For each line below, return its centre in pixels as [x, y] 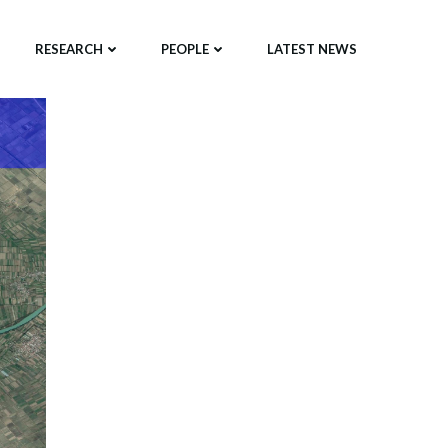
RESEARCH [69, 48]
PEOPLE [185, 48]
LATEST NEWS [312, 48]
